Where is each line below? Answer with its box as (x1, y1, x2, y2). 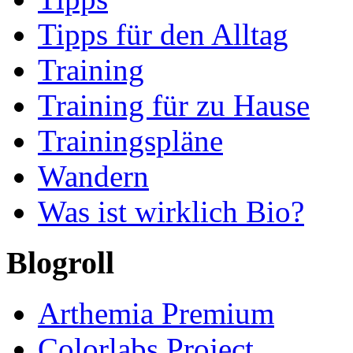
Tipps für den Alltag (38, 17, 288, 52)
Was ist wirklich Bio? (38, 195, 304, 229)
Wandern (38, 159, 149, 194)
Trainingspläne (38, 124, 223, 158)
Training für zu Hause (38, 88, 310, 123)
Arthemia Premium (38, 296, 274, 331)
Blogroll (6, 244, 114, 281)
